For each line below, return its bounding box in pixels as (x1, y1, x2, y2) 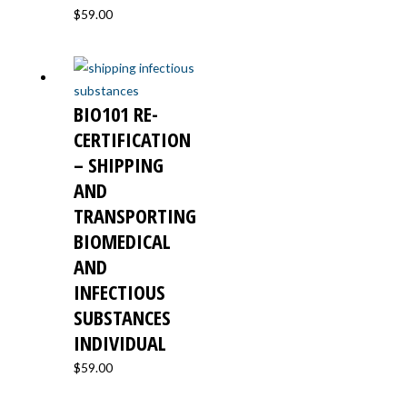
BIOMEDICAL (74, 227, 172, 255)
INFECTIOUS (74, 278, 166, 306)
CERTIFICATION (74, 125, 192, 154)
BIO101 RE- (74, 100, 159, 128)
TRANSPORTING (74, 202, 197, 230)
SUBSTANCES (74, 303, 172, 332)
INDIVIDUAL (74, 329, 167, 357)
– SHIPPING (74, 151, 164, 179)
